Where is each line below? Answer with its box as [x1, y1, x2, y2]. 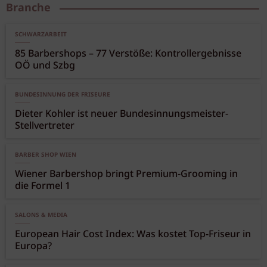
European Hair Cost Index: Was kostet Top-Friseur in [15, 227, 251, 243]
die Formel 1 [15, 179, 70, 194]
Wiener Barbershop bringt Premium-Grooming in [15, 167, 238, 182]
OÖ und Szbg [15, 58, 75, 74]
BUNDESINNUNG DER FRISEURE [15, 90, 110, 100]
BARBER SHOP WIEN [15, 150, 76, 160]
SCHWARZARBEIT [15, 30, 67, 40]
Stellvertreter [15, 119, 74, 134]
